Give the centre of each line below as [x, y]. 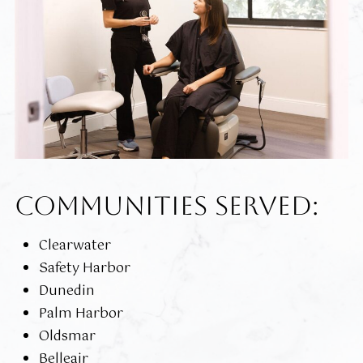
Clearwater [75, 246]
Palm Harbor [81, 314]
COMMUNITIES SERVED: [166, 205]
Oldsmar [67, 336]
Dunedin [66, 291]
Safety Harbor [84, 268]
